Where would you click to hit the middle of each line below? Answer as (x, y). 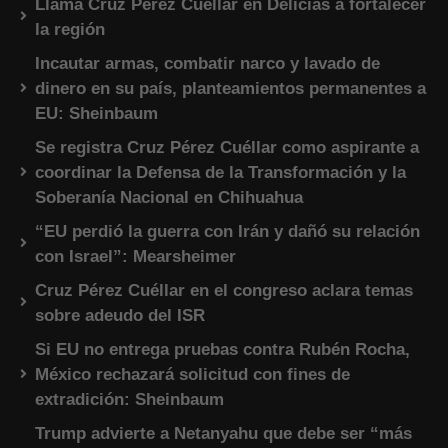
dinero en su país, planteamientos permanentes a (230, 89)
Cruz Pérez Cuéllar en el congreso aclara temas (224, 291)
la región (70, 30)
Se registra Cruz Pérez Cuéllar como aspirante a (227, 148)
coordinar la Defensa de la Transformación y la (220, 173)
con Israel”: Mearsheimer (135, 257)
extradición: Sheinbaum (129, 400)
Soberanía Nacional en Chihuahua (169, 198)
